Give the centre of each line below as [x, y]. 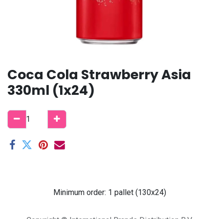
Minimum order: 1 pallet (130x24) [109, 192]
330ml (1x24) [51, 90]
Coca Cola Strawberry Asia [99, 74]
